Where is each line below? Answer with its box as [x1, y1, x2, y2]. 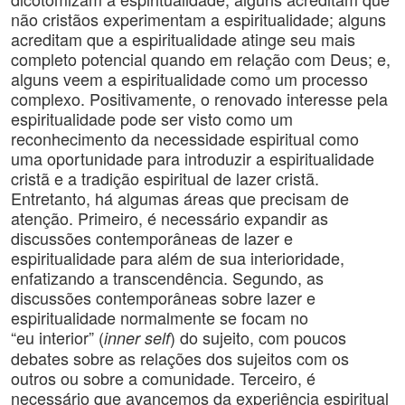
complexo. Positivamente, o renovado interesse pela [11, 87, 388, 110]
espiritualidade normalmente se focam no [11, 306, 308, 329]
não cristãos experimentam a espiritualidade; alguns [11, 7, 386, 31]
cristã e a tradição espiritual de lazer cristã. [11, 166, 319, 190]
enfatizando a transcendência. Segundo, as [11, 266, 324, 289]
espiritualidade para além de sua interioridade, [11, 246, 344, 269]
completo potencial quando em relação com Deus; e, [11, 47, 391, 71]
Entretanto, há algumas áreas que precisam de [11, 186, 349, 210]
